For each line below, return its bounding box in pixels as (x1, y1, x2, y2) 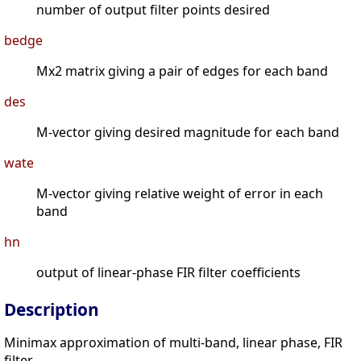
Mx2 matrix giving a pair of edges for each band (36, 62, 328, 81)
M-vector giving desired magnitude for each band (36, 123, 339, 142)
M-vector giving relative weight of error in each (36, 185, 323, 203)
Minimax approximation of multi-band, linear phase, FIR (4, 334, 342, 352)
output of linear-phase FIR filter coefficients (36, 263, 301, 282)
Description (4, 298, 99, 322)
